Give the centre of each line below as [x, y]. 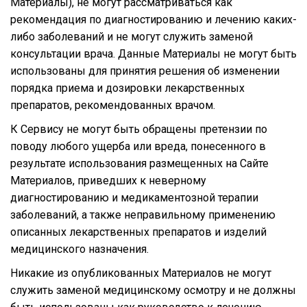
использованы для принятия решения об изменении [145, 71]
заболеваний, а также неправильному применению [143, 214]
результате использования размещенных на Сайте [139, 163]
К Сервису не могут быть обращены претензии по [139, 129]
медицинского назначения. [79, 249]
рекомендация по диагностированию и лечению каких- [153, 19]
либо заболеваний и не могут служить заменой [132, 36]
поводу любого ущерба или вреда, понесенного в [138, 146]
